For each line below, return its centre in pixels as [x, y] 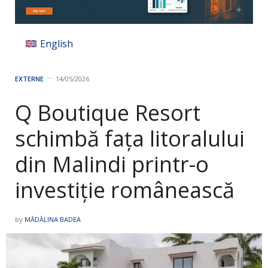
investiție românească [125, 190]
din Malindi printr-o [112, 164]
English [57, 44]
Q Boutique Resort [108, 112]
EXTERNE [29, 78]
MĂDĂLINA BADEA [53, 219]
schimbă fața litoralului [130, 138]
